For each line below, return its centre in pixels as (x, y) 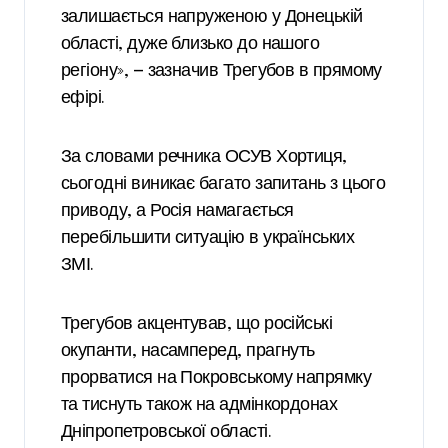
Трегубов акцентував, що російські (197, 324)
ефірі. (83, 98)
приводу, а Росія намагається (177, 211)
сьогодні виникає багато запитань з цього (223, 184)
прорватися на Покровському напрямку (216, 378)
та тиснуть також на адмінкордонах (199, 405)
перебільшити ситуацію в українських (208, 238)
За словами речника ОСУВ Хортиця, (204, 157)
